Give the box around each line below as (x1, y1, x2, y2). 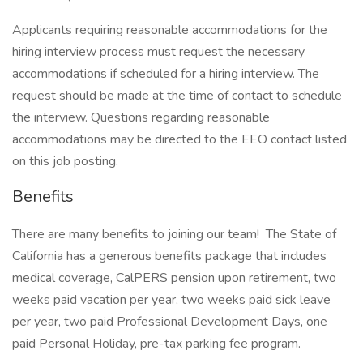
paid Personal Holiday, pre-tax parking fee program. (12, 335, 301, 352)
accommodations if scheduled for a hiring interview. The (12, 65, 319, 83)
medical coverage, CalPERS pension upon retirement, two (12, 269, 336, 287)
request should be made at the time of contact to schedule (12, 87, 342, 105)
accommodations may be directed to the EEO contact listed (12, 130, 347, 148)
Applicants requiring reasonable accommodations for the (12, 21, 327, 39)
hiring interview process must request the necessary (12, 43, 305, 61)
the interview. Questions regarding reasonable (12, 109, 270, 126)
